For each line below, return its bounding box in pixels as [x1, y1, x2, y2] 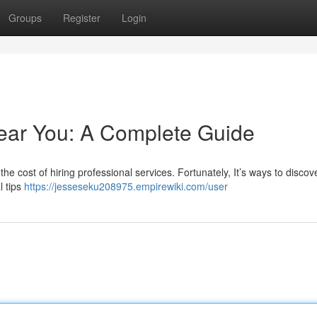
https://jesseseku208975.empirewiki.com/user [24, 179, 228, 193]
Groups [8, 11, 42, 25]
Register [63, 11, 100, 25]
